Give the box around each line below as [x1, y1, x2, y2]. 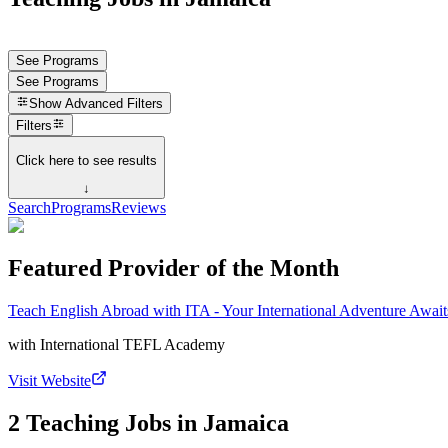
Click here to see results [16, 152, 157, 168]
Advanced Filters [65, 96, 164, 112]
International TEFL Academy [40, 335, 225, 353]
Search [8, 199, 51, 217]
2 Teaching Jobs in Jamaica [8, 409, 289, 436]
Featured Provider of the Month [8, 255, 339, 281]
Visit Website [8, 371, 91, 389]
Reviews [111, 199, 166, 217]
